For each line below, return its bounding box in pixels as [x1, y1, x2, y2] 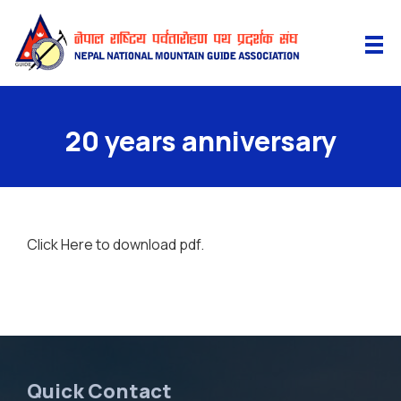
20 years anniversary [64, 123, 337, 159]
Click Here [27, 235, 93, 254]
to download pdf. [93, 235, 204, 254]
